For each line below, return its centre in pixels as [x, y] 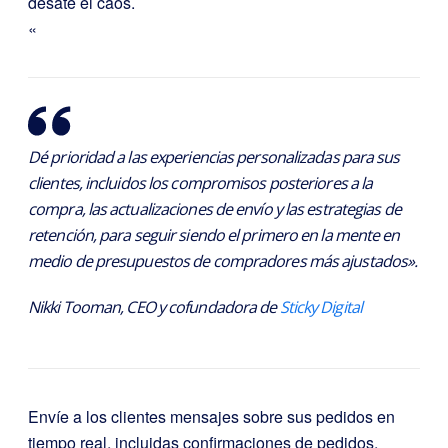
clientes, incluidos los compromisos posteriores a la [200, 182]
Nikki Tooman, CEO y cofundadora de [154, 306]
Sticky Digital [320, 306]
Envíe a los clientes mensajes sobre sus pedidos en [211, 416]
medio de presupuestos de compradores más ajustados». [223, 260]
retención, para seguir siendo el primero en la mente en [214, 234]
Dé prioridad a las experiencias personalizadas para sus [214, 156]
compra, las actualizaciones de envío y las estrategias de [214, 208]
